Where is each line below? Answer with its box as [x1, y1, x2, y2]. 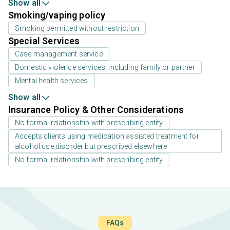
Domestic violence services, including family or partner [15, 63, 195, 72]
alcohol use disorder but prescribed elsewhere [15, 142, 167, 151]
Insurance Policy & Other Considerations [8, 104, 184, 116]
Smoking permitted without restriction [15, 24, 139, 33]
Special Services [8, 35, 80, 47]
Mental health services [15, 76, 88, 85]
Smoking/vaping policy [8, 10, 106, 21]
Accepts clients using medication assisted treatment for [15, 132, 199, 141]
